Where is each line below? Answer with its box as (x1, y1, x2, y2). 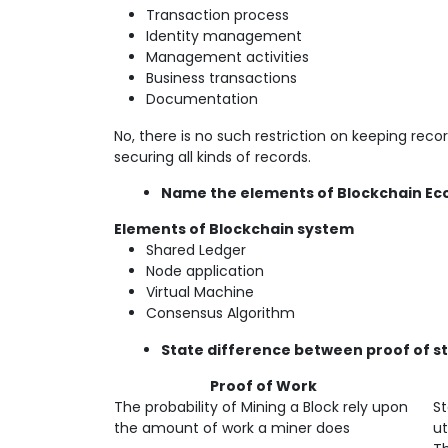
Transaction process (146, 5, 289, 25)
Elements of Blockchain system (114, 219, 354, 239)
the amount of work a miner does (114, 418, 350, 438)
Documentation (146, 89, 258, 109)
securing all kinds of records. (114, 147, 311, 167)
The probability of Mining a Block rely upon (114, 397, 408, 417)
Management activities (146, 47, 309, 67)
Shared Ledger (146, 240, 246, 260)
